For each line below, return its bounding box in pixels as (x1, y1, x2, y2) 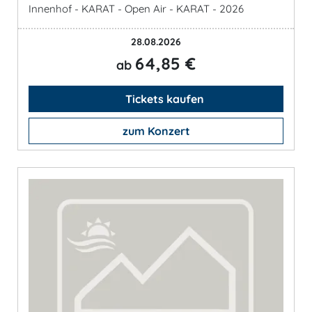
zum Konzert (122, 123, 190, 138)
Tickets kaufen (122, 91, 204, 106)
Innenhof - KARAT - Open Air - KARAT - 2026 (29, 1, 244, 15)
